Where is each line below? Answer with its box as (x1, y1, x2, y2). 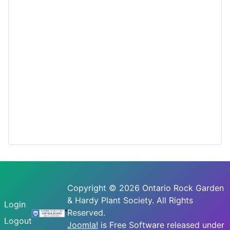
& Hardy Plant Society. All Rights (67, 195, 193, 205)
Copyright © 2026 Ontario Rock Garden (67, 183, 224, 193)
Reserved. (67, 207, 105, 218)
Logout (4, 216, 32, 226)
